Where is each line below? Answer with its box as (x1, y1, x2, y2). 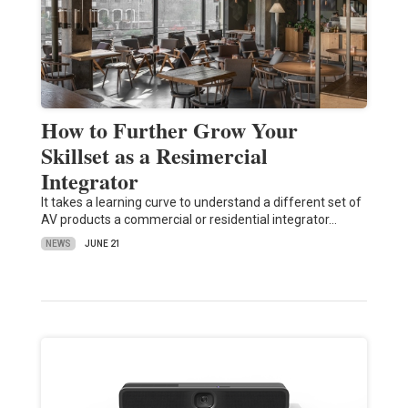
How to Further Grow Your (40, 114, 298, 147)
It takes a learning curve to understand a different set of (40, 195, 362, 210)
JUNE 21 (84, 239, 121, 250)
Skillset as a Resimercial (40, 139, 268, 172)
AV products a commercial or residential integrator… (40, 212, 337, 228)
